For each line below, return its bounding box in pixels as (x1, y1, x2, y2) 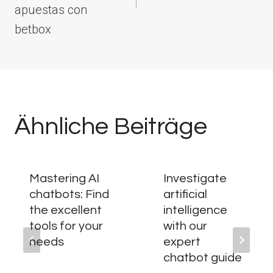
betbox (15, 22, 51, 37)
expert (163, 236, 200, 248)
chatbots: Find (29, 188, 109, 200)
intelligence (163, 204, 227, 216)
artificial (163, 188, 207, 200)
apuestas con (15, 2, 87, 17)
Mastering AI (29, 172, 99, 185)
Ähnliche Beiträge (15, 114, 207, 139)
